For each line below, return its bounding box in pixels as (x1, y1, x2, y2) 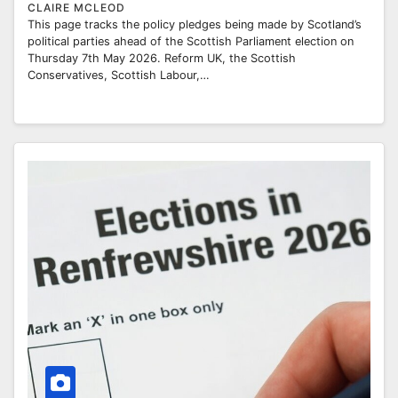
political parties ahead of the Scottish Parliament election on (28, 34, 354, 48)
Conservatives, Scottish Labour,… (28, 68, 210, 82)
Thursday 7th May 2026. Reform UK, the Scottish (28, 51, 296, 65)
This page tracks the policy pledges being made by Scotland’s (28, 17, 362, 31)
